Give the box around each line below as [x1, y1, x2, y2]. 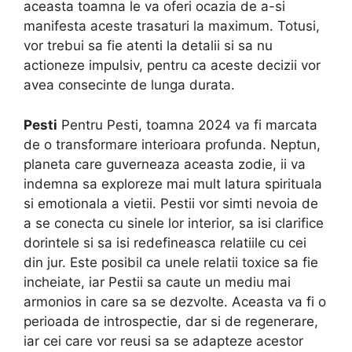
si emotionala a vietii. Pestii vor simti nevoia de [24, 195, 318, 211]
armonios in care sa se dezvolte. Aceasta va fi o [24, 293, 326, 310]
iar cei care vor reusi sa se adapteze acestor [24, 332, 303, 349]
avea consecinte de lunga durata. [24, 77, 235, 93]
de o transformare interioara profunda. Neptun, [24, 136, 321, 152]
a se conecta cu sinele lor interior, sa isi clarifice [24, 214, 324, 231]
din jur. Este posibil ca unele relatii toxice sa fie [24, 254, 318, 270]
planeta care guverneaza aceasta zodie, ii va [24, 156, 306, 172]
